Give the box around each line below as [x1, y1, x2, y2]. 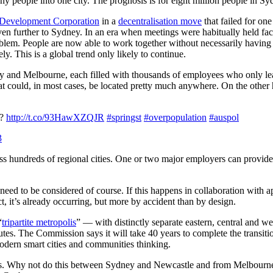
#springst [107, 112, 141, 122]
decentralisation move [118, 15, 202, 26]
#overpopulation [144, 112, 207, 122]
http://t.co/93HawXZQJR [6, 112, 104, 122]
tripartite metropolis [2, 216, 76, 227]
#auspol [209, 112, 239, 122]
